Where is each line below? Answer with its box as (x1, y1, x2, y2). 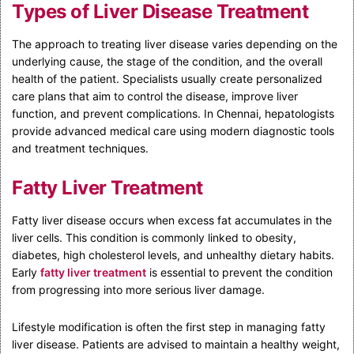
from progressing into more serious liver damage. (12, 282, 265, 296)
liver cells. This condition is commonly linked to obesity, (12, 230, 296, 244)
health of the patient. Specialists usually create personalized (12, 71, 322, 85)
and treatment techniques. (12, 141, 149, 155)
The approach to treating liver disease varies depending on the (12, 36, 337, 51)
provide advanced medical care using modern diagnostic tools (12, 123, 334, 137)
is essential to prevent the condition (146, 265, 333, 279)
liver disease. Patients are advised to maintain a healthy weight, (12, 337, 340, 351)
